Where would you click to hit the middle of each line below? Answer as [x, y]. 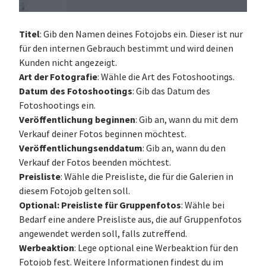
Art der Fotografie [58, 77]
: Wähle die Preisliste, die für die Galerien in [147, 177]
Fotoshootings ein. [57, 106]
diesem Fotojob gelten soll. [75, 191]
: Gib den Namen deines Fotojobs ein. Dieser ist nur [141, 35]
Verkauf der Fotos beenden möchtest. [95, 163]
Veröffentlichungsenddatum [81, 148]
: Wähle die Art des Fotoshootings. [166, 77]
